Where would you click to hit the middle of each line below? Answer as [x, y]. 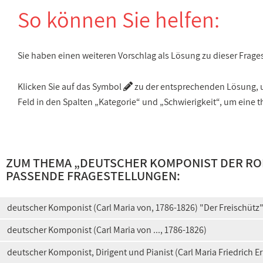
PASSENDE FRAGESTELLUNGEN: [93, 176]
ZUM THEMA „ [43, 163]
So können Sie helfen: [119, 19]
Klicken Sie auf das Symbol [70, 87]
